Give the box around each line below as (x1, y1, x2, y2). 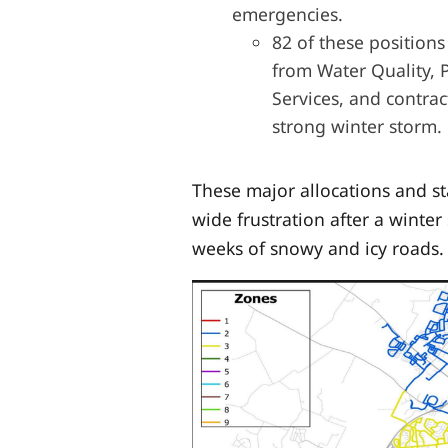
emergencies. (232, 2, 343, 27)
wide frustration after (192, 206, 374, 231)
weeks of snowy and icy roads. (192, 235, 444, 260)
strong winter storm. (272, 114, 442, 139)
